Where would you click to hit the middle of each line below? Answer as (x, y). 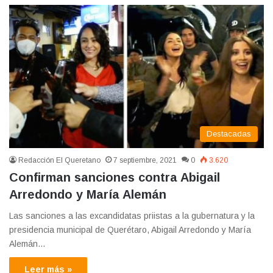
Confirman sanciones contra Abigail (115, 178)
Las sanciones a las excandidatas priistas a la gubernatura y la (132, 216)
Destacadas (229, 134)
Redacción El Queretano (59, 161)
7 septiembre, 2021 (145, 161)
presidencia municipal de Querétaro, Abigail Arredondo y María (130, 230)
